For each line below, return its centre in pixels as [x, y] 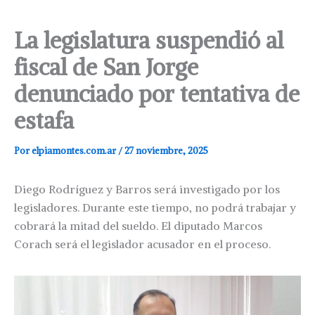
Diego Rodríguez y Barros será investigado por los [147, 189]
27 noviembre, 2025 [166, 151]
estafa [44, 121]
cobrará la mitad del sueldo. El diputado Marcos [138, 226]
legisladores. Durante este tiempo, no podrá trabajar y [155, 208]
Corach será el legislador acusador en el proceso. [142, 244]
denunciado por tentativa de [157, 95]
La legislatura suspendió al [149, 41]
